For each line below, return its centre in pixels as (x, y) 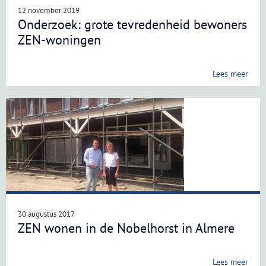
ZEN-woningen (59, 40)
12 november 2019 (49, 10)
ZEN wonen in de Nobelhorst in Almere (126, 228)
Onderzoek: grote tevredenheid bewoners (132, 24)
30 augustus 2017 (46, 214)
